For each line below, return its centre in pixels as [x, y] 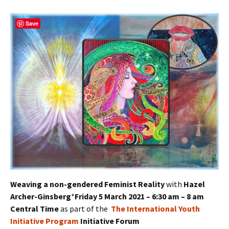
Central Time [35, 209]
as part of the [84, 209]
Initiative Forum [109, 221]
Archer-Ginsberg [41, 197]
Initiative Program [44, 221]
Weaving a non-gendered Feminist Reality [87, 184]
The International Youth [155, 209]
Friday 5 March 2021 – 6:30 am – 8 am [139, 197]
